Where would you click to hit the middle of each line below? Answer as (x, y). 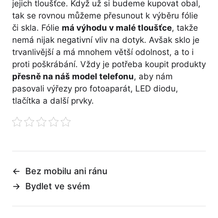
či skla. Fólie (37, 28)
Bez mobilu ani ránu (66, 171)
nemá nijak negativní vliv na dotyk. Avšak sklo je (106, 40)
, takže (185, 28)
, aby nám (153, 77)
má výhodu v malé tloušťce (117, 28)
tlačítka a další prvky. (53, 101)
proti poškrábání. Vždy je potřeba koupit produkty (109, 64)
